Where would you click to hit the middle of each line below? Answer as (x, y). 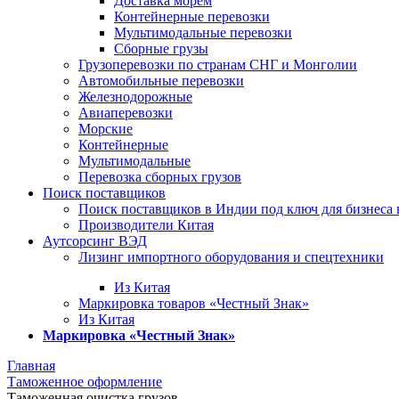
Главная (31, 366)
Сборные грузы (161, 49)
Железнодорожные (135, 97)
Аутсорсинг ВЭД (95, 241)
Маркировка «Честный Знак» (139, 335)
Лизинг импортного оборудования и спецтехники (231, 257)
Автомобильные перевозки (161, 81)
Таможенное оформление (85, 382)
